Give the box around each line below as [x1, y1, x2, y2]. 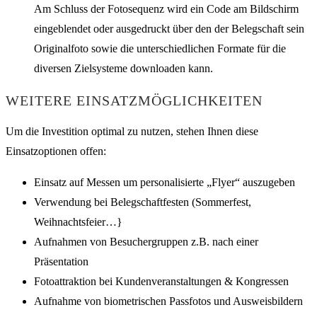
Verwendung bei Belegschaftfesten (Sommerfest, [34, 196, 251, 209]
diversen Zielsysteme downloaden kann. [34, 62, 213, 75]
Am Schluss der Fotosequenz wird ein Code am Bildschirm [34, 3, 299, 16]
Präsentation [34, 255, 88, 268]
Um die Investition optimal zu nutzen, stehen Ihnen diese [6, 125, 258, 138]
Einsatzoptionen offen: [6, 145, 106, 158]
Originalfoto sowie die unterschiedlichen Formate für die [34, 42, 286, 55]
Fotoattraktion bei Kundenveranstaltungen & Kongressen [34, 275, 289, 288]
